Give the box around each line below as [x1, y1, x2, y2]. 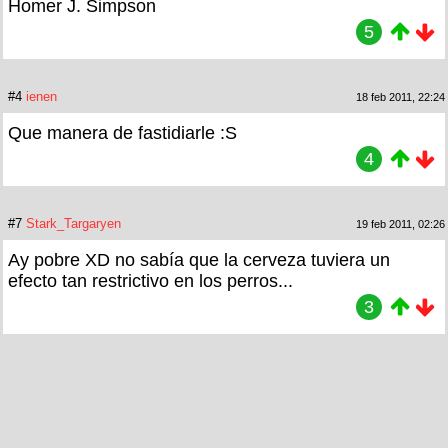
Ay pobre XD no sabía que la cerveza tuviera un [8, 249, 390, 270]
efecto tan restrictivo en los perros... [8, 270, 293, 291]
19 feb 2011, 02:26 [356, 217, 445, 230]
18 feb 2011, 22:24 [356, 90, 445, 103]
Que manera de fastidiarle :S [8, 122, 237, 143]
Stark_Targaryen [26, 215, 121, 231]
